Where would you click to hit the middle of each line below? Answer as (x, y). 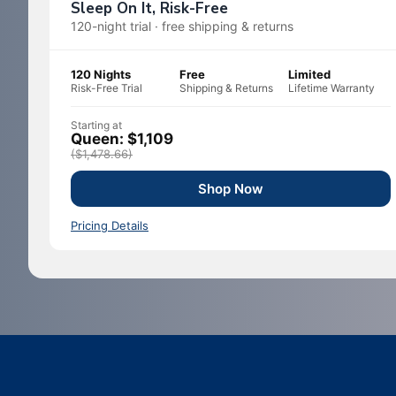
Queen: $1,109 (122, 139)
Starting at (96, 126)
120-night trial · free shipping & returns (182, 27)
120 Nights (101, 75)
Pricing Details (110, 226)
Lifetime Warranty (332, 88)
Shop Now (230, 189)
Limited (310, 75)
